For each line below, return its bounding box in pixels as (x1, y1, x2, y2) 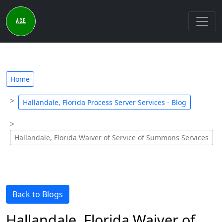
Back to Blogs (12, 189, 63, 200)
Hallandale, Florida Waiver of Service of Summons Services (14, 133, 209, 142)
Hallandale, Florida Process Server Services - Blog (23, 98, 186, 107)
